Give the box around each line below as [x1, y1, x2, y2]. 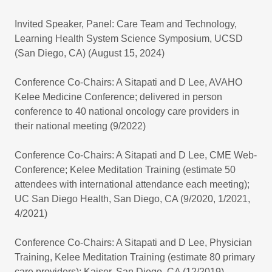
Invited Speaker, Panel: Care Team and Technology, [15, 19, 237, 29]
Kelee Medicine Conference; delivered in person [15, 92, 222, 102]
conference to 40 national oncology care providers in [15, 106, 239, 117]
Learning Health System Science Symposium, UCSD [15, 33, 243, 44]
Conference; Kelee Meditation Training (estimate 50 [15, 165, 236, 175]
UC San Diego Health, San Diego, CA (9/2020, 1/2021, [15, 194, 250, 204]
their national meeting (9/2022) [15, 121, 151, 131]
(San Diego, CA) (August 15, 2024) [15, 48, 165, 58]
